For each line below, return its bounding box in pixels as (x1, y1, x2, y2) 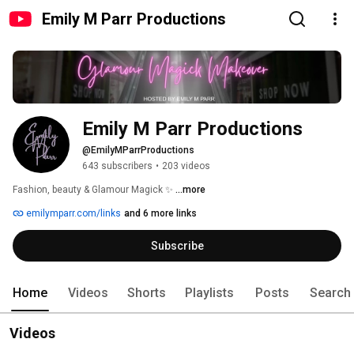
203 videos (162, 160, 210, 172)
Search (310, 285, 351, 301)
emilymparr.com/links (24, 208, 121, 220)
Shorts (127, 285, 166, 301)
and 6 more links (124, 208, 197, 220)
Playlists (185, 285, 234, 301)
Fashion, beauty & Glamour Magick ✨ (13, 184, 175, 196)
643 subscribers (82, 160, 153, 172)
